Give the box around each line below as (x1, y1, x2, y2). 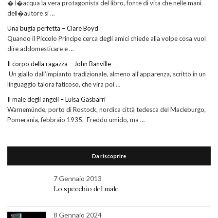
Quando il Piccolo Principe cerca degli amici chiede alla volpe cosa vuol (7, 35, 206, 43)
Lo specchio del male (54, 184, 119, 194)
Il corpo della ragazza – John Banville (7, 60, 111, 68)
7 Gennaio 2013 (54, 174, 102, 183)
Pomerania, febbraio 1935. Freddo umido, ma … (7, 116, 145, 124)
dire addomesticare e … (7, 45, 73, 53)
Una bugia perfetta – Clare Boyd (7, 24, 98, 33)
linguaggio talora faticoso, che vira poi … (7, 80, 120, 89)
